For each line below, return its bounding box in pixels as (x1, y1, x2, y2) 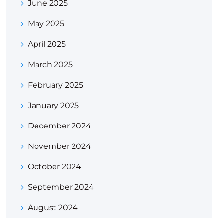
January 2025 (28, 101, 79, 110)
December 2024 (28, 121, 91, 131)
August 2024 (28, 203, 78, 213)
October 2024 (28, 162, 81, 172)
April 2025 (28, 39, 66, 49)
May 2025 (28, 19, 64, 29)
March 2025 (28, 60, 73, 70)
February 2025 (28, 80, 83, 90)
